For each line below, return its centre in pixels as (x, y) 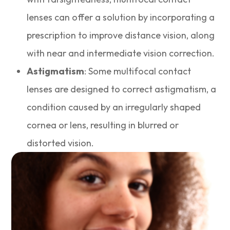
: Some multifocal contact (138, 71)
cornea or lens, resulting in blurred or (103, 125)
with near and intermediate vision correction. (121, 53)
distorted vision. (61, 143)
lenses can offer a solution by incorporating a (121, 17)
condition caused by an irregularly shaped (114, 107)
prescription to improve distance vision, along (121, 35)
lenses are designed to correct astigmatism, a (122, 89)
